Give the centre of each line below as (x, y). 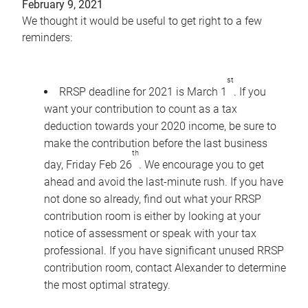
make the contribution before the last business (156, 143)
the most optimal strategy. (107, 285)
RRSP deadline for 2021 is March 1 (143, 91)
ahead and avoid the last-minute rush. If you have (164, 181)
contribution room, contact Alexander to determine (165, 267)
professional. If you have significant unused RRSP (164, 250)
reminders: (47, 38)
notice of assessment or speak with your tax (150, 233)
